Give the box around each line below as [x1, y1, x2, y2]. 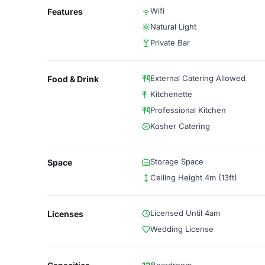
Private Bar [150, 38, 190, 47]
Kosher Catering [150, 121, 210, 131]
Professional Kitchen [150, 105, 226, 115]
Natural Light [150, 22, 196, 31]
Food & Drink [47, 74, 99, 84]
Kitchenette [150, 89, 192, 99]
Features [47, 7, 83, 17]
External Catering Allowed [150, 73, 245, 83]
